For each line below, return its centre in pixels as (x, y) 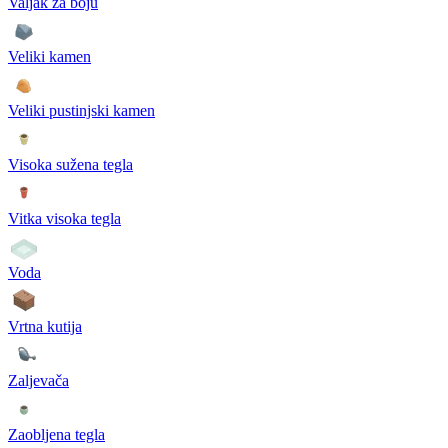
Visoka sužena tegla (70, 164)
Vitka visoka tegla (64, 218)
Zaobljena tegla (56, 434)
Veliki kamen (49, 56)
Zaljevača (38, 380)
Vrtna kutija (45, 326)
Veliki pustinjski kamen (81, 110)
